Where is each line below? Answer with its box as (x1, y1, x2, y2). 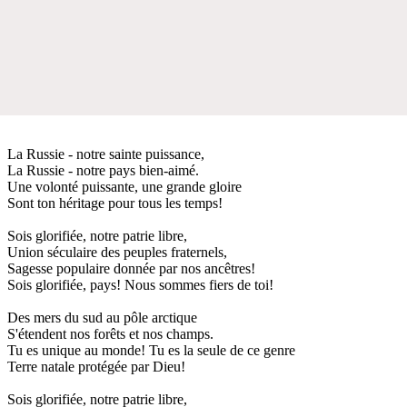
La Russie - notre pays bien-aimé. (7, 162, 199, 178)
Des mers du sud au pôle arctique (7, 309, 197, 325)
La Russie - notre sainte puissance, (7, 145, 204, 162)
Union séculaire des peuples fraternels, (7, 243, 227, 260)
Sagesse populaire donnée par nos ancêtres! (7, 260, 255, 276)
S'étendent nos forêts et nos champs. (7, 325, 213, 342)
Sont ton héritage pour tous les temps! (7, 194, 223, 211)
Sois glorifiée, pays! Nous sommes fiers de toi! (7, 276, 273, 293)
